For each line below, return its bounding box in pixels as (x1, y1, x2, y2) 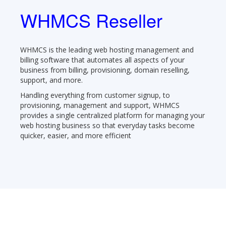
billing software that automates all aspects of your (20, 54, 185, 65)
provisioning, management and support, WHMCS (20, 100, 180, 110)
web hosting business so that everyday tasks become (20, 120, 195, 130)
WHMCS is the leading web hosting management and (20, 44, 194, 54)
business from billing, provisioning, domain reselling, (20, 65, 190, 75)
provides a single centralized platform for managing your (20, 110, 205, 120)
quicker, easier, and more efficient (20, 130, 131, 140)
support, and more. (20, 75, 83, 85)
